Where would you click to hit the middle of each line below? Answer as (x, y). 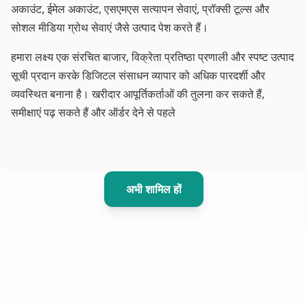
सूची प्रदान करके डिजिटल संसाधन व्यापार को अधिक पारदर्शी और (138, 75)
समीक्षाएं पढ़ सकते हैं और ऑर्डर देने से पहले (93, 112)
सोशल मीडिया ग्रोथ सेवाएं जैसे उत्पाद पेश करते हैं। (110, 27)
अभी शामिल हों (153, 189)
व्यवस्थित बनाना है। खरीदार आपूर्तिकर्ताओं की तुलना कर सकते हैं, (138, 94)
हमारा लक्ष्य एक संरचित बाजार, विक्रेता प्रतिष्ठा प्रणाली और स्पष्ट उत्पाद (152, 57)
